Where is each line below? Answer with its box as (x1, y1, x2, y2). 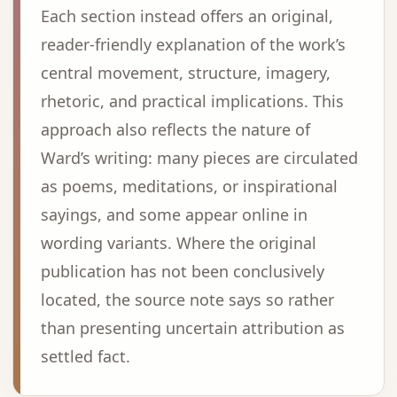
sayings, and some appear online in (41, 204, 307, 225)
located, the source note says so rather (41, 289, 334, 310)
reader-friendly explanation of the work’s (41, 34, 346, 55)
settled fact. (41, 346, 130, 367)
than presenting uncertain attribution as (41, 317, 345, 339)
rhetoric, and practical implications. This (41, 90, 344, 112)
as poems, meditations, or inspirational (41, 175, 338, 197)
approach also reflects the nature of (41, 119, 310, 140)
